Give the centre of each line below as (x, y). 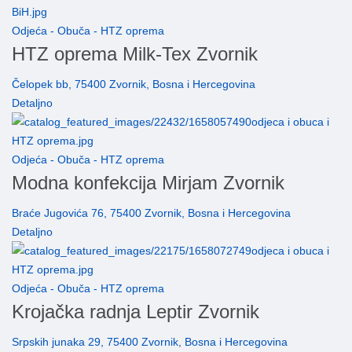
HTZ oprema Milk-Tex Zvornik (135, 54)
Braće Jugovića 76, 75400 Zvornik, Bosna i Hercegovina (151, 213)
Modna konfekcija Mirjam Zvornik (148, 183)
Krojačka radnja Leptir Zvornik (136, 312)
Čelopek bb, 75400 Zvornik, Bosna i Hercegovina (134, 84)
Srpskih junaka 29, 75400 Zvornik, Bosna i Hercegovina (150, 342)
